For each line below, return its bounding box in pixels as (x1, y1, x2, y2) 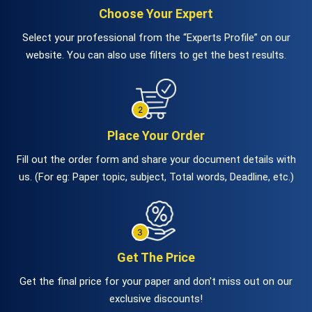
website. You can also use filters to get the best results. (26, 48, 286, 61)
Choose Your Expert (99, 6, 213, 21)
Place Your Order (107, 127, 205, 143)
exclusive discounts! (109, 292, 203, 305)
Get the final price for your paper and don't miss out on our (19, 274, 292, 288)
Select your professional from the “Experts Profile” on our (22, 31, 290, 44)
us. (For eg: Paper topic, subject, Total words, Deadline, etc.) (18, 170, 294, 183)
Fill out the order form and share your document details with (16, 153, 296, 166)
